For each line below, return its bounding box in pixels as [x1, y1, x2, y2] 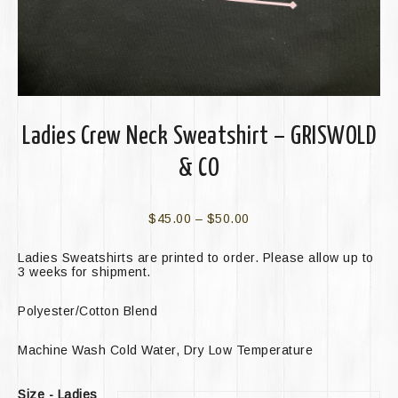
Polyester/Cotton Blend [18, 303, 157, 318]
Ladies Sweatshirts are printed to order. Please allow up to [18, 250, 374, 265]
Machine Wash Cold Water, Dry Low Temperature [18, 342, 313, 357]
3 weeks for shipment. [18, 264, 151, 279]
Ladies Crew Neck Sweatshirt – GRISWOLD [22, 123, 376, 149]
